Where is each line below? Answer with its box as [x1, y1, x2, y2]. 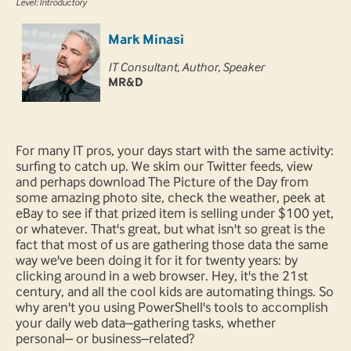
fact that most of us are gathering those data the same [16, 237, 328, 253]
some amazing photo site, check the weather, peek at [16, 190, 325, 206]
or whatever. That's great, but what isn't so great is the [16, 221, 325, 237]
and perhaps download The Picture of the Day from [16, 174, 309, 190]
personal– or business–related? [16, 331, 194, 347]
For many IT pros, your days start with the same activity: [16, 143, 334, 159]
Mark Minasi [108, 31, 184, 48]
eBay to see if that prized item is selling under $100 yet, [16, 205, 334, 222]
